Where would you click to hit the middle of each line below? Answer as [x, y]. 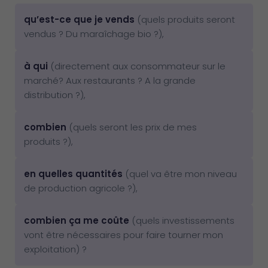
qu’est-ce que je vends [79, 19]
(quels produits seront [185, 19]
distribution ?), [55, 95]
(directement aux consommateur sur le [137, 66]
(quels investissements [182, 220]
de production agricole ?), [81, 188]
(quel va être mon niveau [180, 173]
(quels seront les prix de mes [132, 127]
